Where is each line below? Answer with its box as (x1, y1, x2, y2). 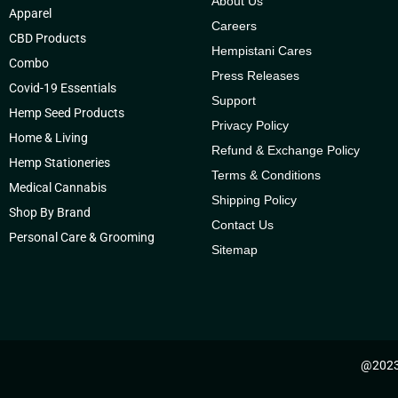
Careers (211, 19, 258, 34)
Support (211, 93, 257, 108)
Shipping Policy (211, 193, 298, 208)
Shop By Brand (9, 205, 93, 220)
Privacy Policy (211, 118, 290, 133)
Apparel (9, 6, 52, 21)
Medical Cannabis (9, 180, 109, 195)
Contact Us (211, 218, 275, 233)
